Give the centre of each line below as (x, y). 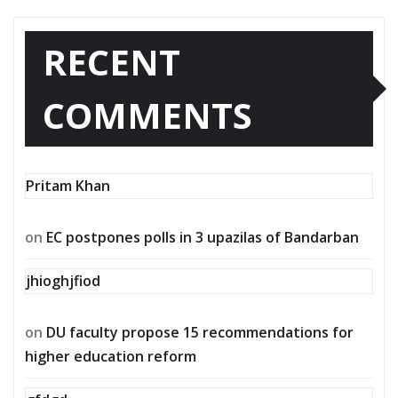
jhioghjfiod (63, 280)
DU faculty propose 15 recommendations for (200, 332)
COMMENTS (147, 115)
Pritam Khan (68, 185)
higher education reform (111, 356)
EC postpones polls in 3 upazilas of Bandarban (203, 237)
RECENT (111, 61)
